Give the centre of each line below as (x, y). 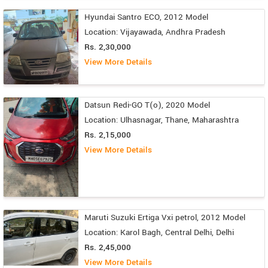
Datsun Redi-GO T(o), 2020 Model (147, 105)
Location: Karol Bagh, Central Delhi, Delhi (159, 232)
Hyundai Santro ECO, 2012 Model (146, 17)
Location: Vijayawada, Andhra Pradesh (155, 32)
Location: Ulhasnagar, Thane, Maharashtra (162, 120)
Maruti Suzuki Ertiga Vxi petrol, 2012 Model (165, 217)
